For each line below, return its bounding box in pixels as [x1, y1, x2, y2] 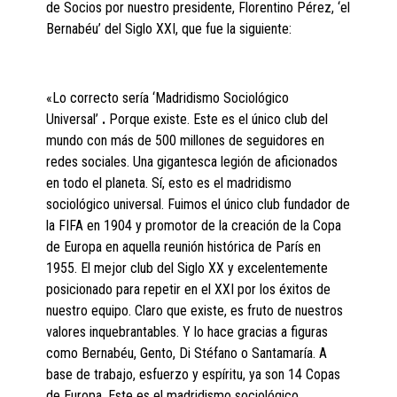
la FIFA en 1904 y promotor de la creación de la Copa [46, 217, 342, 235]
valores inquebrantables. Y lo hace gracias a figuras [46, 323, 329, 341]
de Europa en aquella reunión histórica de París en [46, 238, 322, 256]
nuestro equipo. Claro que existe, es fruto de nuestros [46, 302, 344, 320]
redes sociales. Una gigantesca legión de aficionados [46, 153, 339, 171]
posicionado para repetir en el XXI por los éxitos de [46, 281, 331, 299]
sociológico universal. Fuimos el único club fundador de [46, 196, 351, 214]
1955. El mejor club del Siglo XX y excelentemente [46, 260, 329, 277]
